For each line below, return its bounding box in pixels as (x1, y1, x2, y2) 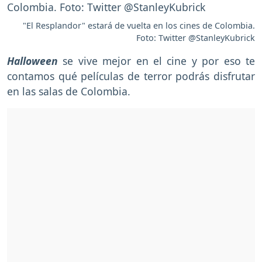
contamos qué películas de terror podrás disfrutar (7, 68, 255, 83)
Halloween (7, 53, 63, 68)
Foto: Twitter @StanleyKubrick (136, 32, 255, 43)
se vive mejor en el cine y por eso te (63, 53, 256, 68)
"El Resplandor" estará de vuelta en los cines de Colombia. (23, 19, 255, 31)
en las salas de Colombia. (7, 84, 130, 98)
